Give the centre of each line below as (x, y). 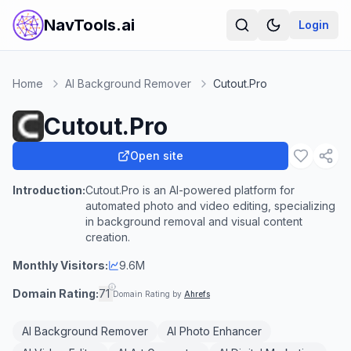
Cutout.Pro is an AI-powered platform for (190, 190)
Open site (157, 156)
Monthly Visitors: (60, 265)
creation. (108, 237)
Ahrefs (197, 294)
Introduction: (49, 190)
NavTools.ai (89, 25)
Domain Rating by (148, 294)
